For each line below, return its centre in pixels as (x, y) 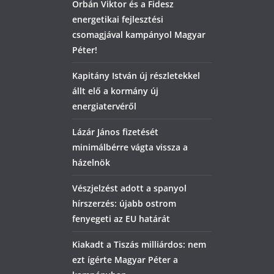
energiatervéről (104, 106)
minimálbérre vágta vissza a (130, 147)
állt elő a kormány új (115, 91)
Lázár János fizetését (115, 132)
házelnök (91, 162)
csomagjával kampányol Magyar (139, 35)
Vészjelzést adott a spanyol (129, 188)
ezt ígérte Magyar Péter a (125, 260)
